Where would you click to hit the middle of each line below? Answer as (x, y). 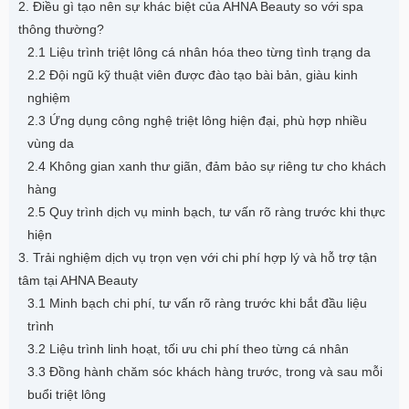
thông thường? (61, 29)
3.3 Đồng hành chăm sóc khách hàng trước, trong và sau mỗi (205, 372)
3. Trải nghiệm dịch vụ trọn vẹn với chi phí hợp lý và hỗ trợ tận (198, 257)
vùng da (51, 143)
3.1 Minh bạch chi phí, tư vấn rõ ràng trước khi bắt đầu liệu (197, 303)
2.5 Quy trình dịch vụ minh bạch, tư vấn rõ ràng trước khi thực (206, 212)
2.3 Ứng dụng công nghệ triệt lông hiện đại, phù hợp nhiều (197, 121)
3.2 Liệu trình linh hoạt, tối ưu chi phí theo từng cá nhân (188, 349)
